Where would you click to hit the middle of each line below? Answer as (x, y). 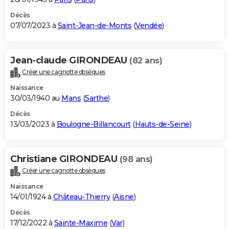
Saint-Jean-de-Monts (94, 25)
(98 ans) (136, 159)
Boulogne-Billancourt (94, 124)
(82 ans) (146, 60)
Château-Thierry (81, 197)
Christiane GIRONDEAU (65, 159)
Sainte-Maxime (81, 223)
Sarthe (96, 98)
